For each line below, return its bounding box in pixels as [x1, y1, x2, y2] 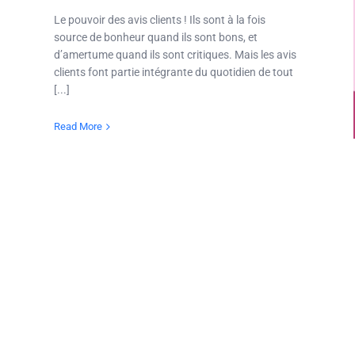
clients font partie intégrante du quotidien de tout [54, 66, 293, 79]
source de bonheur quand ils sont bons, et [54, 31, 258, 44]
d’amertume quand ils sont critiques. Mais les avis [54, 48, 296, 62]
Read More [54, 120, 102, 133]
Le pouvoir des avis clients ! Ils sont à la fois [54, 13, 265, 27]
